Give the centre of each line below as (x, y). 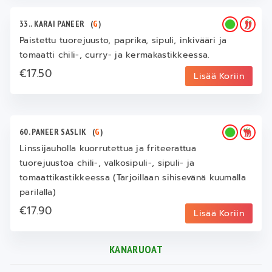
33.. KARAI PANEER (55, 24)
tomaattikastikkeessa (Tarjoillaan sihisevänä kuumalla (133, 178)
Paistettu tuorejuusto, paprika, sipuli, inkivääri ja (123, 41)
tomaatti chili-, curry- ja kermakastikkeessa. (115, 55)
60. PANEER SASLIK (56, 132)
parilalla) (38, 192)
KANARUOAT (136, 250)
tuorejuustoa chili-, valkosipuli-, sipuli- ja (107, 163)
